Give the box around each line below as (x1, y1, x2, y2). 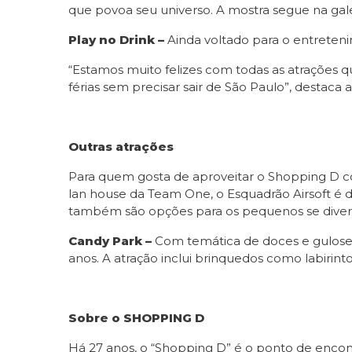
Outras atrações (68, 138, 174, 154)
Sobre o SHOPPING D (68, 310, 204, 325)
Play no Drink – (68, 31, 164, 47)
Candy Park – (68, 233, 152, 248)
